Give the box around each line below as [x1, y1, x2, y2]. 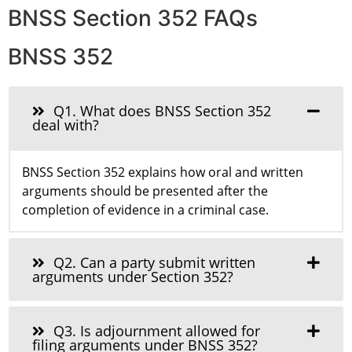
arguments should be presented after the [22, 182, 268, 200]
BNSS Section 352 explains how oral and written [22, 163, 303, 181]
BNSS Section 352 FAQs [8, 5, 258, 32]
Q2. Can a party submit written [49, 253, 255, 273]
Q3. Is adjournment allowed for [49, 321, 260, 341]
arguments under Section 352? [32, 267, 233, 287]
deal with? [32, 115, 99, 135]
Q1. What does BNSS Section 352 [49, 101, 271, 121]
